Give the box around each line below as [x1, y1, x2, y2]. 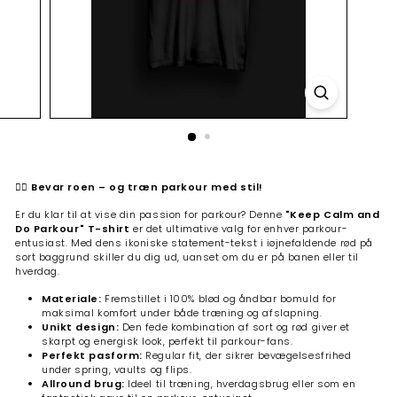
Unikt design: [42, 320, 120, 334]
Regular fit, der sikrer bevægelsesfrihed [142, 348, 352, 362]
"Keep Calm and [284, 207, 380, 222]
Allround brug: [42, 377, 125, 391]
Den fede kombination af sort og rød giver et [119, 320, 350, 334]
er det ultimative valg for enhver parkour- [129, 222, 348, 236]
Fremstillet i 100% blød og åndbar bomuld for [101, 292, 337, 306]
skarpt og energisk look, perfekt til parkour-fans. [42, 334, 293, 348]
